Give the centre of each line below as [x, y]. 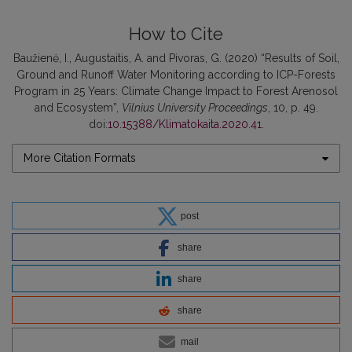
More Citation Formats [80, 158]
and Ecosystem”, [78, 108]
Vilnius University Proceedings [194, 108]
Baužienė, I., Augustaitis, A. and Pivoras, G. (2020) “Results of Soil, [176, 59]
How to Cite [176, 35]
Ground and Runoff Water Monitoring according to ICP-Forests [176, 75]
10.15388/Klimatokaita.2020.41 [184, 125]
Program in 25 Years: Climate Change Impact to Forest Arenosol [176, 92]
